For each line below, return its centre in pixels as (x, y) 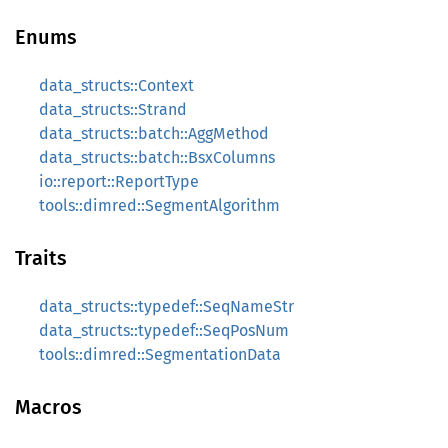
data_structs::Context (116, 85)
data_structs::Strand (113, 109)
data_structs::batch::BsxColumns (157, 157)
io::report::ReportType (119, 181)
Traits (41, 258)
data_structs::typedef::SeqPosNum (164, 330)
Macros (48, 407)
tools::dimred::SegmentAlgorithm (159, 205)
